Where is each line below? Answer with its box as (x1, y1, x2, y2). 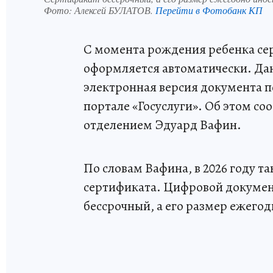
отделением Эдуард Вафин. (83, 115, 241, 134)
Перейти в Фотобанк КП (155, 3, 263, 16)
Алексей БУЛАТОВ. (74, 3, 155, 16)
